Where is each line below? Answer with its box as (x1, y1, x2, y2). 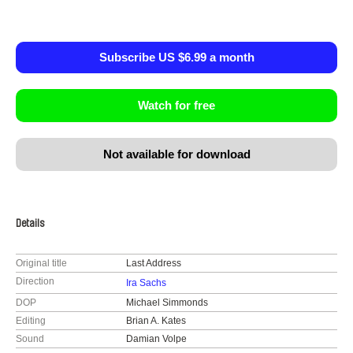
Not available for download (102, 147, 251, 161)
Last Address (125, 258, 181, 269)
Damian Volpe (125, 333, 187, 344)
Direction (16, 276, 54, 287)
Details (16, 218, 44, 229)
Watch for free (138, 98, 215, 112)
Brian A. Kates (125, 315, 186, 326)
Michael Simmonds (125, 297, 208, 308)
